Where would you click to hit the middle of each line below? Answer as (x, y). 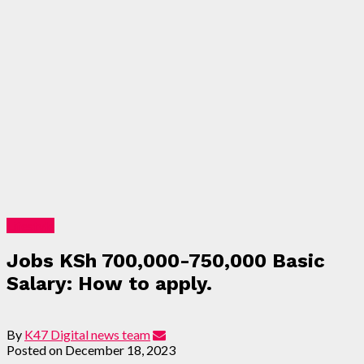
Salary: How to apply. (109, 283)
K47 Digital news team (87, 334)
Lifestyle (30, 225)
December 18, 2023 (120, 349)
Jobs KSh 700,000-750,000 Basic (166, 260)
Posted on (35, 349)
